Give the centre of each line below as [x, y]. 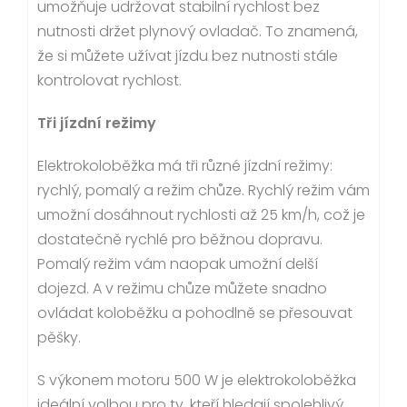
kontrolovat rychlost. [109, 80]
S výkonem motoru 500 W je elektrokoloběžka [197, 380]
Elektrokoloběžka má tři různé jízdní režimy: [185, 165]
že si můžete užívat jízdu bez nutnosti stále [188, 55]
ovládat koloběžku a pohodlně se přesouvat [195, 313]
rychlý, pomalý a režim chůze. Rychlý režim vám [203, 190]
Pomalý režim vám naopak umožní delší [178, 263]
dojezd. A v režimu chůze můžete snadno [182, 288]
